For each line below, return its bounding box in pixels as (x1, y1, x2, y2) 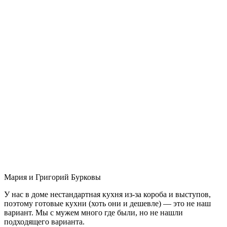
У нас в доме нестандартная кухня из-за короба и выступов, (4, 190, 211, 199)
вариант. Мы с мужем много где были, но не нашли (4, 208, 183, 217)
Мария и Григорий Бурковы (4, 172, 101, 181)
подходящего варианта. (4, 217, 85, 226)
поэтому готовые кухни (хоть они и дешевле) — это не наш (4, 199, 211, 208)
